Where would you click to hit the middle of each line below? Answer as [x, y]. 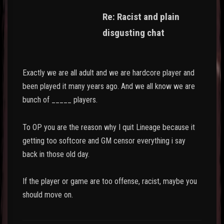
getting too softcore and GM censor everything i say [104, 140]
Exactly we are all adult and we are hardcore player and [108, 73]
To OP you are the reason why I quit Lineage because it [109, 127]
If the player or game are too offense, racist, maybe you [110, 181]
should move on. [49, 194]
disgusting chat [133, 33]
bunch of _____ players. [60, 100]
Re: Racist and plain [141, 17]
